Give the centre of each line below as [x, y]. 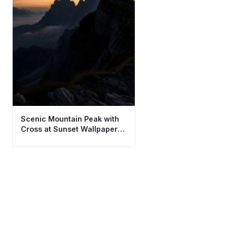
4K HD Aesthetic [51, 139]
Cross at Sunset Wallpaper [69, 129]
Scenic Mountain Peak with [70, 119]
